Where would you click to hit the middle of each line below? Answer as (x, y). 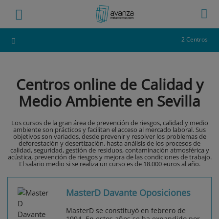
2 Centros (195, 40)
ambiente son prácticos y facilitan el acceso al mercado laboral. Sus (109, 130)
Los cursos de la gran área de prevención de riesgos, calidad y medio (109, 123)
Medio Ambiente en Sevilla (109, 101)
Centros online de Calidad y (109, 85)
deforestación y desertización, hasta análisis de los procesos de (109, 143)
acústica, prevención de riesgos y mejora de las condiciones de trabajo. (109, 157)
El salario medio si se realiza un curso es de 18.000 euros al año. (109, 164)
